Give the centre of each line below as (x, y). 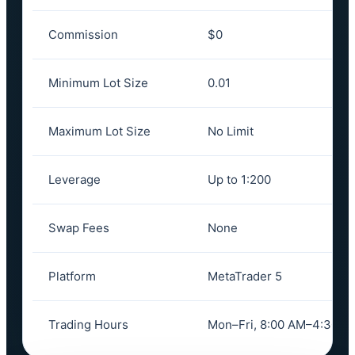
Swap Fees (79, 228)
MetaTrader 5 (245, 276)
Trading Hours (88, 324)
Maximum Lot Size (99, 131)
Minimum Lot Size (98, 83)
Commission (83, 34)
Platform (72, 276)
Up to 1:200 (239, 179)
